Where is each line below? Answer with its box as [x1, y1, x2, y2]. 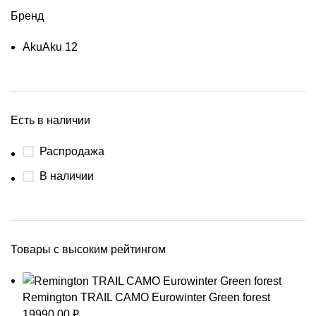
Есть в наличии [11, 114, 90, 126]
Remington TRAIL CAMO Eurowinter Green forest [23, 291, 270, 304]
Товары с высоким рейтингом [11, 243, 166, 255]
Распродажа [39, 145, 104, 157]
